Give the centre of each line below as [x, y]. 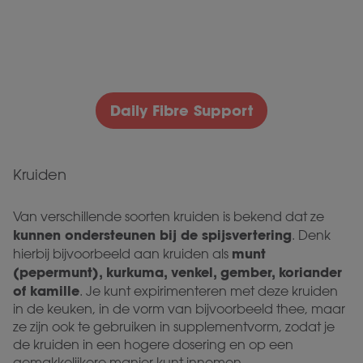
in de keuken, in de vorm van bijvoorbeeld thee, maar [179, 310]
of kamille [46, 291]
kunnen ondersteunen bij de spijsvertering [152, 235]
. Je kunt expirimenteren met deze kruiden [209, 292]
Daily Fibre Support [181, 111]
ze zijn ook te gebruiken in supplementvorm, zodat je [174, 327]
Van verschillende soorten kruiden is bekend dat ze [169, 217]
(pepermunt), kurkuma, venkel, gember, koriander [177, 273]
